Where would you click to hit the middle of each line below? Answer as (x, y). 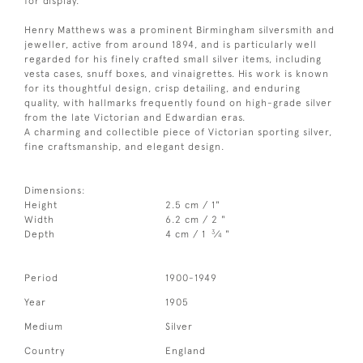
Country (45, 350)
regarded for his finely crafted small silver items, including (173, 59)
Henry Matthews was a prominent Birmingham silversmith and (179, 30)
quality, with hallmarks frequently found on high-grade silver (178, 102)
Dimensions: (55, 190)
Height (41, 205)
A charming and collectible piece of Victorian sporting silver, (178, 132)
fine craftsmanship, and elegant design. (124, 146)
